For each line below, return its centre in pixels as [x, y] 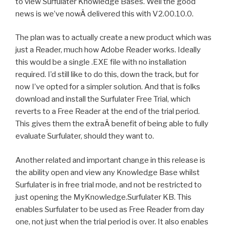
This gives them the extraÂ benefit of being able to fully [112, 124]
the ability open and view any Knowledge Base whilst [108, 172]
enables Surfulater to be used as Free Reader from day [110, 209]
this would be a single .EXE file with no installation [101, 62]
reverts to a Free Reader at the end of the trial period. [108, 112]
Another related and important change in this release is [110, 160]
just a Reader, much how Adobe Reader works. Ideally [108, 50]
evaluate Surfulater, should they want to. [85, 136]
